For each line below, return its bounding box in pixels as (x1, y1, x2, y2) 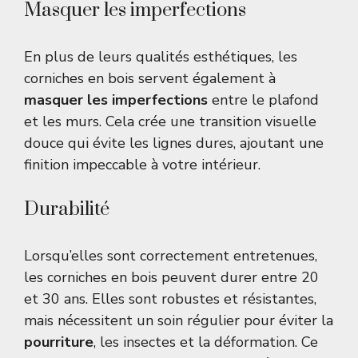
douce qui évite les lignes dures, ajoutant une (24, 133, 324, 153)
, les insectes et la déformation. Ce (93, 332, 318, 352)
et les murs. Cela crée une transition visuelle (24, 112, 316, 132)
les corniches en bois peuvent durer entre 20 (24, 268, 319, 288)
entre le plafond (208, 90, 319, 110)
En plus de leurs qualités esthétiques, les (24, 47, 297, 67)
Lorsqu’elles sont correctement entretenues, (24, 246, 317, 266)
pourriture (24, 332, 93, 352)
